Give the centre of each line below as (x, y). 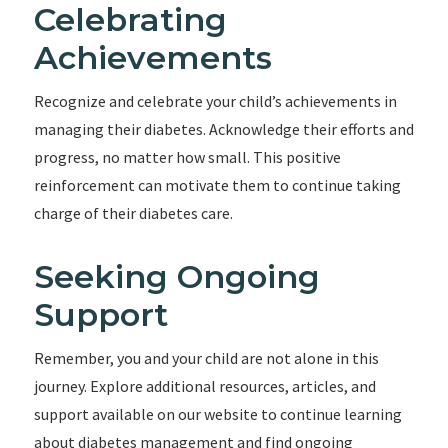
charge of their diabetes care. (133, 213)
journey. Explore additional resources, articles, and (204, 386)
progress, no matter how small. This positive (187, 157)
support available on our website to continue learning (217, 414)
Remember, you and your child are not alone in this (206, 358)
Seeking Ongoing (176, 276)
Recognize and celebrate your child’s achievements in (215, 101)
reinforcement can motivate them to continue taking (217, 185)
